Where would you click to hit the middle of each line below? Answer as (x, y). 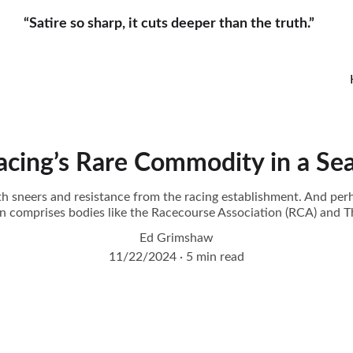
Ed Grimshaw (176, 238)
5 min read (215, 257)
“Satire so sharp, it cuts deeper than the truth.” (176, 23)
